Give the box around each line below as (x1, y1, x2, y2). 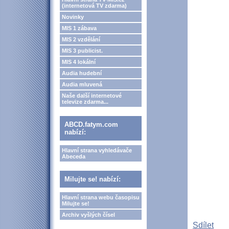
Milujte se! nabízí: (64, 175, 121, 183)
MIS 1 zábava (62, 25, 97, 31)
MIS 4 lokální (62, 59, 96, 65)
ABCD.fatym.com (64, 121, 118, 128)
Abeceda (62, 153, 85, 159)
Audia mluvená (62, 81, 102, 87)
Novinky (62, 14, 84, 20)
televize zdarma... (62, 99, 108, 105)
